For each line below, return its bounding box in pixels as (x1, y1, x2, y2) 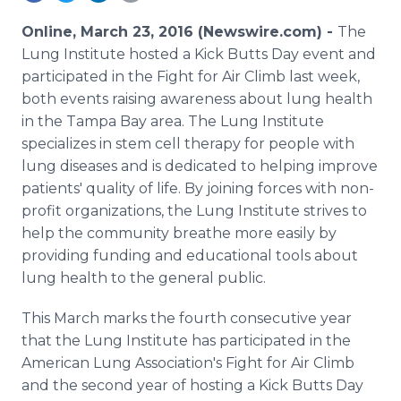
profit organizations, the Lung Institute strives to (21, 202, 367, 219)
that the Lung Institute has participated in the (21, 332, 351, 349)
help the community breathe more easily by (21, 225, 337, 242)
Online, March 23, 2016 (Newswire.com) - (21, 23, 337, 40)
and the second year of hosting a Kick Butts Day (21, 377, 363, 394)
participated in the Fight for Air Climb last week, (21, 68, 360, 85)
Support (59, 65, 116, 82)
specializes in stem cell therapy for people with (21, 135, 354, 152)
